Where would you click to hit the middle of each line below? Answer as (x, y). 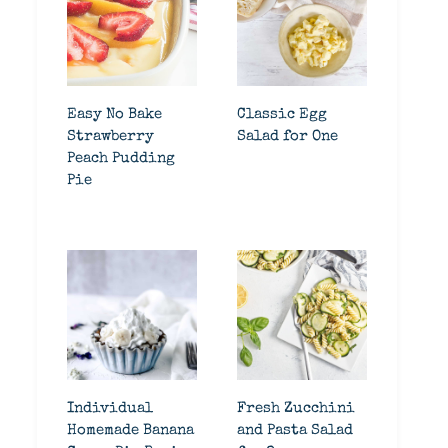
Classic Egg (282, 114)
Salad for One (287, 136)
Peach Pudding (121, 158)
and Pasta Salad (295, 430)
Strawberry (110, 136)
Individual (110, 408)
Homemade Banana (130, 430)
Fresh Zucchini (296, 408)
